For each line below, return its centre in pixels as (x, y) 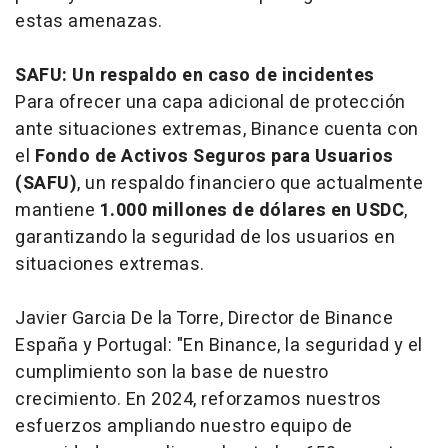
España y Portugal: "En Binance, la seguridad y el (219, 345)
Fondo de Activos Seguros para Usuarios (214, 156)
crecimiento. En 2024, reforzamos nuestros (198, 399)
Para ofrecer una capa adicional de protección (210, 102)
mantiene (57, 210)
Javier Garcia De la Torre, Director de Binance (204, 318)
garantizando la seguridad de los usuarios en (205, 237)
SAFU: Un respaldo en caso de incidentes (195, 75)
